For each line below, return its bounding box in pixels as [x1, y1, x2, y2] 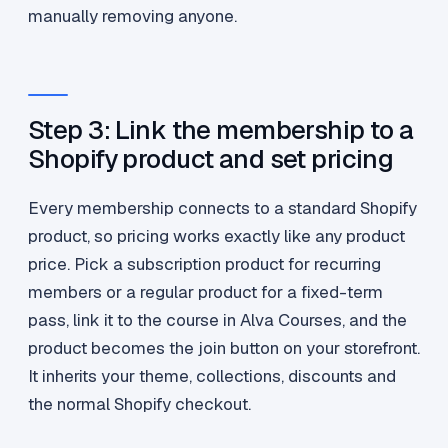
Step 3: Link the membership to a [28, 113, 414, 148]
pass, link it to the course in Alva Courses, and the [28, 309, 407, 332]
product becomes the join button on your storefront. [28, 337, 420, 360]
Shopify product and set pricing [28, 142, 394, 177]
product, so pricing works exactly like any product [28, 225, 405, 248]
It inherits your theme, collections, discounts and [28, 365, 396, 388]
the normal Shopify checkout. [28, 393, 251, 416]
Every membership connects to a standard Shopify [28, 197, 417, 220]
